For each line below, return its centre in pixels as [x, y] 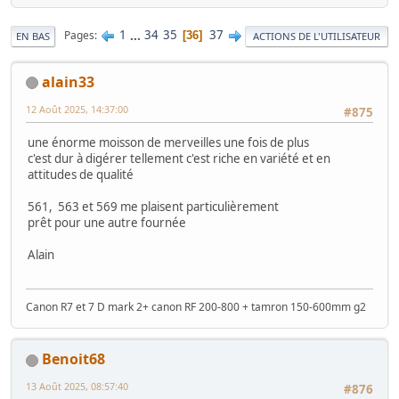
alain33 [68, 81]
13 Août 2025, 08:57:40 [77, 387]
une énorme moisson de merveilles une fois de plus [168, 142]
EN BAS [33, 36]
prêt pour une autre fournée [107, 222]
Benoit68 [73, 359]
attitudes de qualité [81, 174]
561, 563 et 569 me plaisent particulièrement [153, 206]
